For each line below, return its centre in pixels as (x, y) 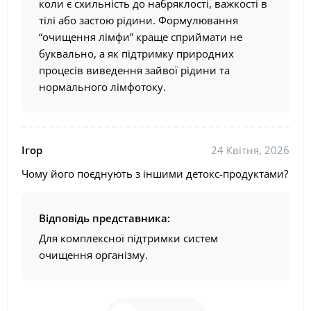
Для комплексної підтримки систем (128, 238)
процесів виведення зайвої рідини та (134, 70)
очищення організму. (93, 255)
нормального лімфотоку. (102, 87)
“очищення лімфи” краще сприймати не (141, 37)
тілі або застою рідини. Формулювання (138, 20)
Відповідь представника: (104, 218)
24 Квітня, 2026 (250, 150)
